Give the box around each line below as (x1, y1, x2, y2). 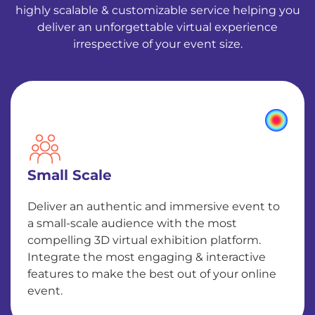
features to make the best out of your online (27, 267, 276, 281)
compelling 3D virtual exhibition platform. (27, 233, 261, 247)
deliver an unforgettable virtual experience (37, 20, 278, 34)
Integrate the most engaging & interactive (27, 250, 266, 264)
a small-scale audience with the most (27, 217, 237, 230)
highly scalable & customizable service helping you (15, 4, 300, 17)
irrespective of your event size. (72, 37, 243, 51)
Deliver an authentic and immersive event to (27, 200, 280, 213)
